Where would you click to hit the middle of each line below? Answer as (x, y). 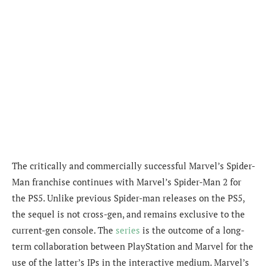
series (128, 230)
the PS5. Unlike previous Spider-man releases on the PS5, (128, 198)
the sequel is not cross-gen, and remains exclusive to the (128, 214)
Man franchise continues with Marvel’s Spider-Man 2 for (127, 182)
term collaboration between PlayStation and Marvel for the (133, 246)
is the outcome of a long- (192, 230)
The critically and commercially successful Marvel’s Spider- (133, 166)
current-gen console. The (64, 230)
